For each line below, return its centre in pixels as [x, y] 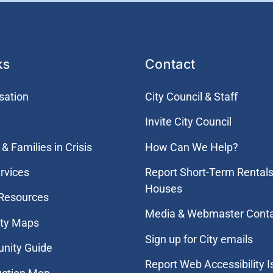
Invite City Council [188, 122]
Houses [163, 188]
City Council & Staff [191, 96]
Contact [170, 64]
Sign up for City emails [199, 239]
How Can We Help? [191, 147]
